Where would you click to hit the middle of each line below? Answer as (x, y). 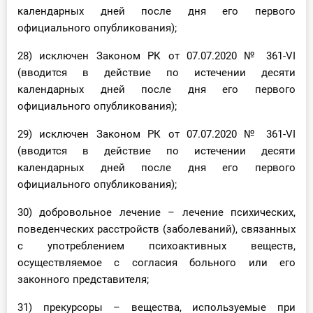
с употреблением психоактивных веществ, (156, 246)
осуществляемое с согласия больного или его (156, 263)
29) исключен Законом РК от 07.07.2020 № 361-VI (156, 134)
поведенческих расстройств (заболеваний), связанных (156, 230)
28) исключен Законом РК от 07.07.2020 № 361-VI (156, 56)
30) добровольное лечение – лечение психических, (156, 213)
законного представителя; (83, 280)
